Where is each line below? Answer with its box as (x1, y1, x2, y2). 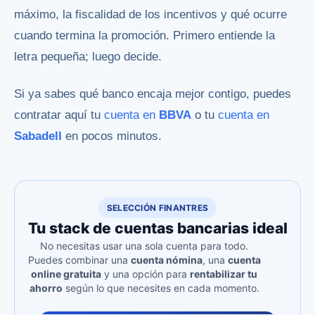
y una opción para (101, 268, 190, 281)
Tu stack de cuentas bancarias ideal (27, 219, 288, 238)
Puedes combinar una (27, 254, 131, 266)
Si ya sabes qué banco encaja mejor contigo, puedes (14, 87, 291, 101)
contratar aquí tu (14, 108, 104, 122)
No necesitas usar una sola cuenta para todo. (40, 240, 248, 252)
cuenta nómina (130, 254, 202, 266)
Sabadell (14, 129, 62, 143)
